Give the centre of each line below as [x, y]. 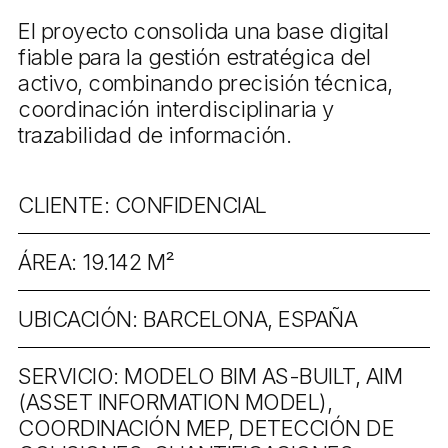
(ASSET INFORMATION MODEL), [175, 401]
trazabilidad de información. [154, 134]
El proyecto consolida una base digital [203, 30]
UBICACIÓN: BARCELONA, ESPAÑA [187, 318]
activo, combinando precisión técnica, [205, 82]
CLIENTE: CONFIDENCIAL [142, 204]
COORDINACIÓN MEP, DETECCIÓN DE [206, 427]
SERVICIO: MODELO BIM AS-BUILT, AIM [210, 375]
